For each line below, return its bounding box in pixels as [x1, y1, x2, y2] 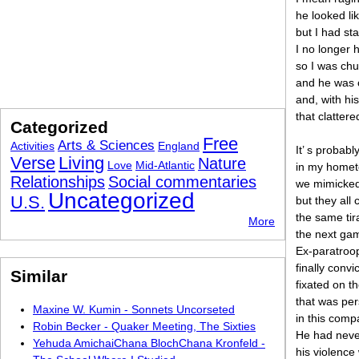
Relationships [10, 173, 105, 191]
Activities [10, 139, 54, 152]
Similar [10, 267, 67, 285]
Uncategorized [48, 188, 195, 213]
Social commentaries [108, 173, 256, 191]
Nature [198, 155, 246, 172]
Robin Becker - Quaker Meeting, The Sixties [33, 320, 256, 333]
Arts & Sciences [58, 138, 155, 153]
